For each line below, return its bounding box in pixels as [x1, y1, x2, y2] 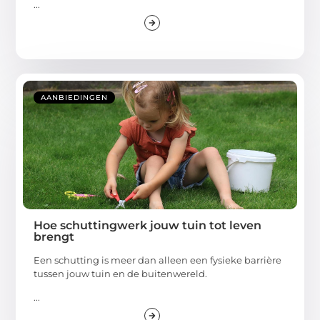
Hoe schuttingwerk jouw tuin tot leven [34, 218, 262, 232]
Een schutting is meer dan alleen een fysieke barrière [34, 254, 282, 266]
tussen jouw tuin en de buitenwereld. [34, 267, 208, 279]
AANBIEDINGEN [41, 92, 109, 102]
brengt [34, 229, 75, 244]
